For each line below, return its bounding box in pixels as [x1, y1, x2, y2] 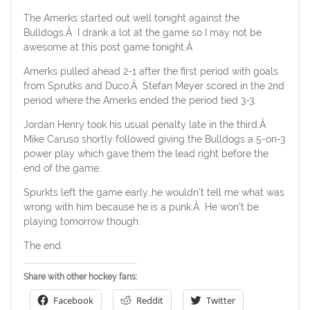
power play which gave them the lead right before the [23, 148, 268, 160]
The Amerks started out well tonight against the [23, 12, 239, 24]
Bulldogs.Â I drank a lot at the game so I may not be [23, 27, 262, 39]
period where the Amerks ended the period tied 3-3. [23, 95, 256, 107]
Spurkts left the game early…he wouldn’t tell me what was [23, 187, 284, 199]
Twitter [206, 294, 235, 307]
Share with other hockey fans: [23, 272, 137, 282]
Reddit [136, 294, 163, 307]
